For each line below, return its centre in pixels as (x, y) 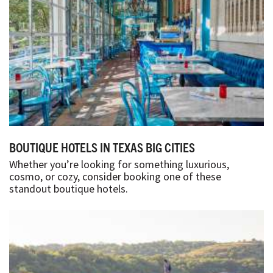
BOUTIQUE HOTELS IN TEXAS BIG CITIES (102, 147)
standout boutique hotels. (69, 189)
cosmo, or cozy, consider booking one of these (115, 177)
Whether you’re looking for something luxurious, (119, 165)
